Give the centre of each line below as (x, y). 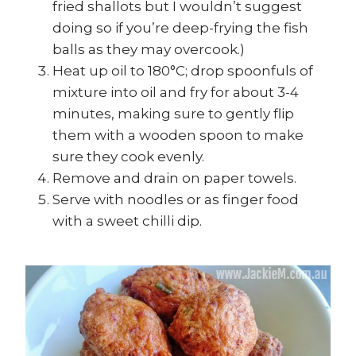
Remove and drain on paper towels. (174, 178)
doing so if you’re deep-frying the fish (180, 28)
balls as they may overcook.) (149, 50)
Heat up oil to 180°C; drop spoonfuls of (183, 71)
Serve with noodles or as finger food (176, 200)
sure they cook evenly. (128, 157)
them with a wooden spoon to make (178, 135)
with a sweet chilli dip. (127, 221)
